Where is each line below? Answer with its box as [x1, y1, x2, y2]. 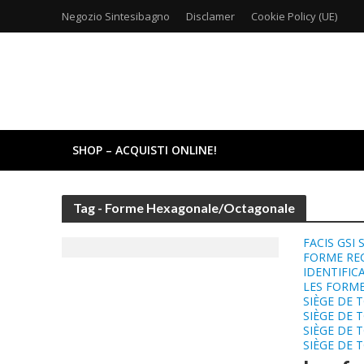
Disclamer [185, 9, 235, 24]
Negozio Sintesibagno [61, 9, 170, 24]
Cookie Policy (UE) [250, 9, 337, 24]
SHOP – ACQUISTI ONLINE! [71, 142, 217, 158]
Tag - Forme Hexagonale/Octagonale [72, 200, 295, 215]
